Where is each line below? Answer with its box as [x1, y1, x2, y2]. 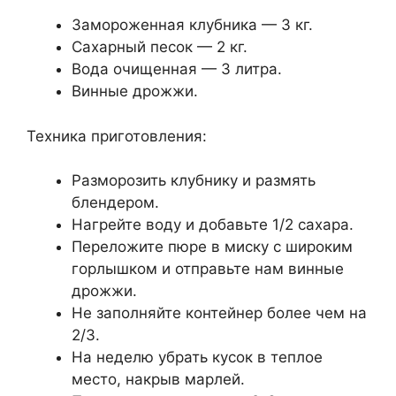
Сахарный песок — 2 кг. [72, 38, 247, 57]
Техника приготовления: [27, 126, 207, 145]
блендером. [72, 194, 159, 212]
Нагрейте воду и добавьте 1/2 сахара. [72, 216, 354, 234]
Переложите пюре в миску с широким [72, 238, 353, 256]
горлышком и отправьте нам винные [72, 260, 344, 278]
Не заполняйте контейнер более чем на [72, 304, 367, 323]
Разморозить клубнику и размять [72, 171, 316, 190]
